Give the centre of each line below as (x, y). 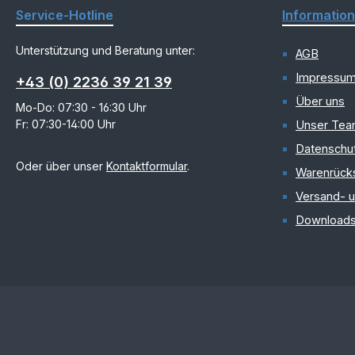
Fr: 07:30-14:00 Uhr (66, 124)
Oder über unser (61, 166)
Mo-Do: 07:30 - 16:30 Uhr (81, 108)
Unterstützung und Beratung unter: (105, 51)
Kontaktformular (147, 166)
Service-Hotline (65, 15)
